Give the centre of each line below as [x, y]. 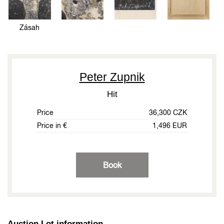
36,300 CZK [168, 113]
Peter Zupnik [112, 77]
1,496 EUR [170, 126]
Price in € [52, 126]
